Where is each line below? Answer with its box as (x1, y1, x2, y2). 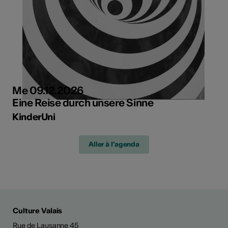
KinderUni (12, 110, 55, 123)
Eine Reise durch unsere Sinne (12, 96, 154, 109)
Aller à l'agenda (88, 139, 140, 149)
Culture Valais (13, 206, 63, 215)
